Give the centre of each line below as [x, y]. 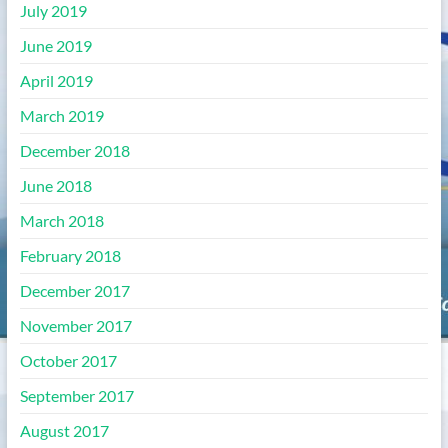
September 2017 [76, 395]
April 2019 [56, 80]
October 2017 [68, 360]
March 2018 [61, 220]
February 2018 [70, 255]
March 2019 [61, 115]
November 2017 [75, 325]
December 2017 [74, 290]
